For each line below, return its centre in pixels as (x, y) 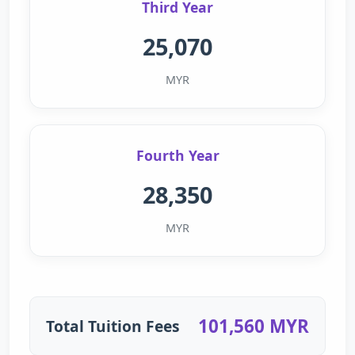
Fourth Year (177, 155)
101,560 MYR (254, 326)
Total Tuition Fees (113, 326)
